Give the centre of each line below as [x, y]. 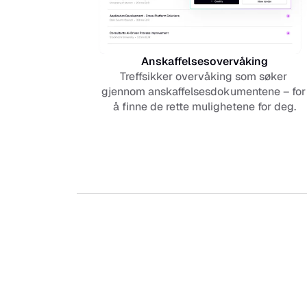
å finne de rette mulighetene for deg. [205, 107]
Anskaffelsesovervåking [205, 61]
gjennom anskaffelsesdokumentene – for [203, 91]
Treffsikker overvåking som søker [203, 76]
